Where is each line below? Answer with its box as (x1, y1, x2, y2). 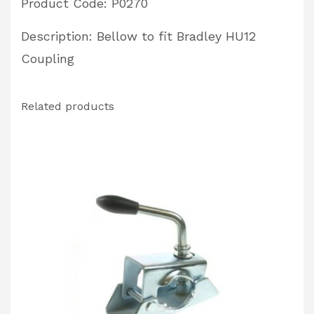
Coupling (21, 50, 74, 66)
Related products (21, 99, 114, 113)
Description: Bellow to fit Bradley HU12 (21, 28, 256, 43)
